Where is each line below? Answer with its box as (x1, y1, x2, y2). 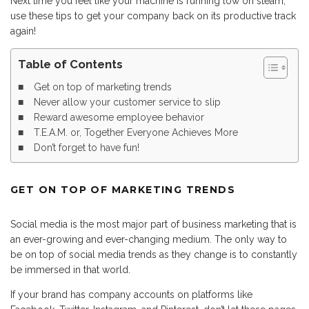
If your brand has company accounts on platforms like (10, 289, 252, 301)
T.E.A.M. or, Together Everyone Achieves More (33, 127, 238, 139)
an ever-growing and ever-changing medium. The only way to (10, 234, 287, 246)
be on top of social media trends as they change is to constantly (10, 249, 297, 261)
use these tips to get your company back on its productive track (10, 10, 296, 22)
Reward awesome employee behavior (33, 112, 204, 123)
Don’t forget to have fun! (33, 142, 139, 154)
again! (10, 26, 36, 37)
